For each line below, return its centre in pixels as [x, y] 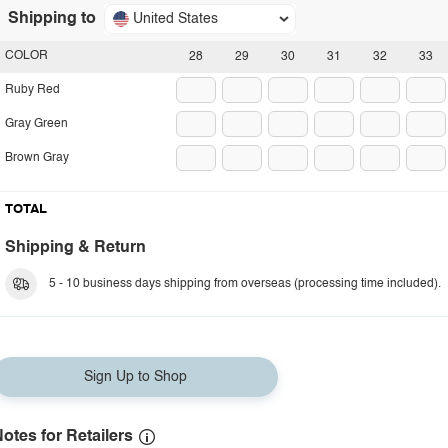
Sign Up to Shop [135, 377]
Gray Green [36, 124]
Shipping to [52, 19]
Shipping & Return [75, 248]
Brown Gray [37, 158]
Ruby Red [32, 90]
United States [175, 19]
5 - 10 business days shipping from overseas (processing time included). [245, 284]
